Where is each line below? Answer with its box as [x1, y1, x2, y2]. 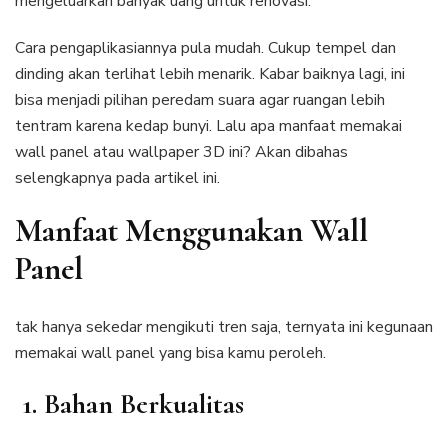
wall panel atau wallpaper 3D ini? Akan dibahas [15, 140, 348, 163]
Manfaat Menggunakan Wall [15, 210, 368, 250]
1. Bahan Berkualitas [15, 387, 244, 422]
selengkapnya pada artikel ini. [15, 166, 220, 189]
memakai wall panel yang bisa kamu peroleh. [15, 342, 326, 365]
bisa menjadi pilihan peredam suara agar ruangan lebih [15, 88, 385, 111]
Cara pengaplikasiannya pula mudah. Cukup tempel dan [15, 36, 396, 59]
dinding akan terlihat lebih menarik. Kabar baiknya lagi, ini [15, 62, 405, 85]
